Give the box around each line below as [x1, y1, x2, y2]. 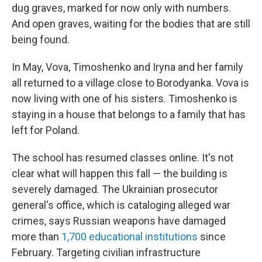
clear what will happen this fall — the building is [12, 167, 227, 180]
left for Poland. [12, 124, 80, 136]
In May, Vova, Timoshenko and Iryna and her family [12, 61, 243, 73]
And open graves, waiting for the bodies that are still [12, 18, 250, 30]
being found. [12, 33, 70, 46]
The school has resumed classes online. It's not [12, 151, 233, 164]
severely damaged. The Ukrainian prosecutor [12, 183, 218, 195]
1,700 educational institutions [61, 230, 198, 243]
